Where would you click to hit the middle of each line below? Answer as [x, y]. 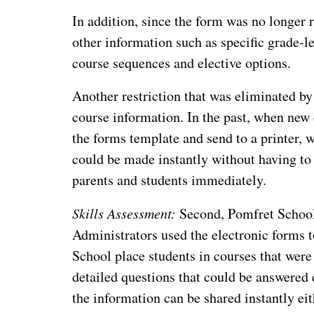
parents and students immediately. [170, 179]
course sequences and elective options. [182, 62]
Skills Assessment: [124, 213]
